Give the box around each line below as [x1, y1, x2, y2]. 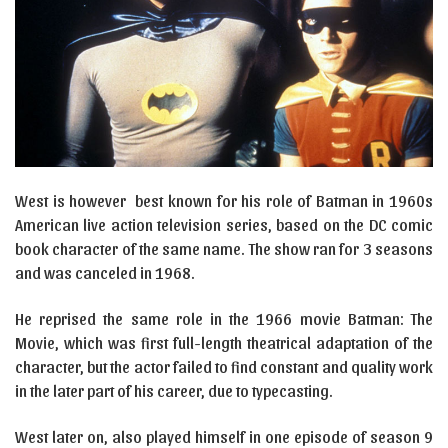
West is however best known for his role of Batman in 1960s [15, 191, 433, 211]
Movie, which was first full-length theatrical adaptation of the [15, 333, 433, 353]
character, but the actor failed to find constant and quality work [15, 357, 433, 377]
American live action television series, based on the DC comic [15, 215, 433, 235]
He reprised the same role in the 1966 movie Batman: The [15, 309, 433, 329]
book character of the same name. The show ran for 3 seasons [15, 239, 433, 259]
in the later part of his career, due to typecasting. [15, 381, 333, 401]
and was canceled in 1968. [15, 263, 195, 283]
